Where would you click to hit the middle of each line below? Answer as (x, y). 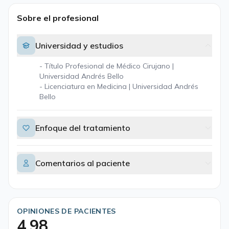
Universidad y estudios (79, 45)
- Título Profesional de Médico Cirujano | (107, 66)
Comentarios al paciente (83, 163)
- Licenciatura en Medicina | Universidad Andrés (119, 86)
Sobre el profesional (58, 18)
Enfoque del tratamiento (83, 128)
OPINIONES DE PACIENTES (66, 211)
